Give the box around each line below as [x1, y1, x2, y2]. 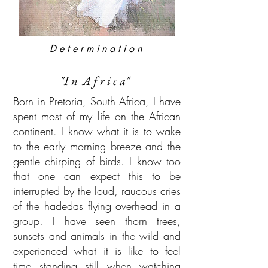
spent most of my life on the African [13, 109, 181, 123]
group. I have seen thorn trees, [13, 214, 181, 228]
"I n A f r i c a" [59, 72, 132, 89]
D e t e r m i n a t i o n [50, 42, 142, 55]
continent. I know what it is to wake [13, 124, 181, 138]
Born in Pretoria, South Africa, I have [13, 94, 181, 108]
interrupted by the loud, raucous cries [13, 184, 181, 198]
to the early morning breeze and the [13, 139, 181, 153]
